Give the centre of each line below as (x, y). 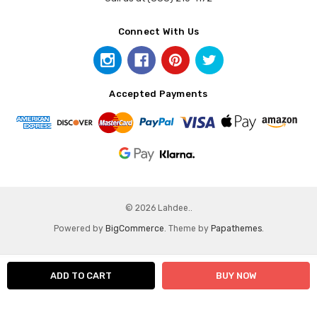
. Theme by (187, 229)
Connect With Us (158, 32)
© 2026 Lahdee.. (158, 208)
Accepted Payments (158, 94)
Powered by (79, 229)
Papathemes (236, 229)
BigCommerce (134, 229)
